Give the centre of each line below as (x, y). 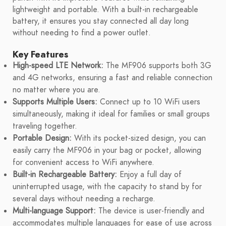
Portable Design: (42, 138)
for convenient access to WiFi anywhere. (83, 163)
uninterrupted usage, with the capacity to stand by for (107, 187)
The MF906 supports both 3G (157, 66)
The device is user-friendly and (150, 211)
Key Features (40, 54)
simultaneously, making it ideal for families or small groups (111, 114)
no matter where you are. (56, 90)
